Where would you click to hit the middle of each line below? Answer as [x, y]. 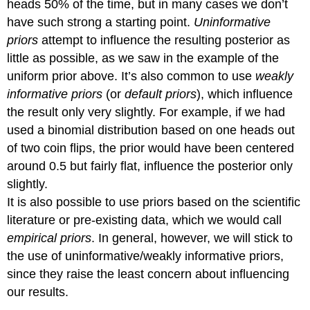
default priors [161, 94]
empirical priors [49, 238]
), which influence [245, 94]
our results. [38, 292]
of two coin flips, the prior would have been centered [151, 148]
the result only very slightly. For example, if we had [146, 112]
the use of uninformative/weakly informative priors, [146, 256]
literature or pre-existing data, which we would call [145, 220]
